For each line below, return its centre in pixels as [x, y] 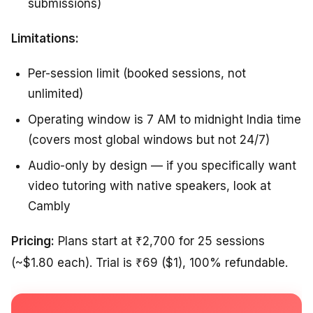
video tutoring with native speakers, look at [150, 186]
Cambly [49, 206]
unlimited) [56, 94]
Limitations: [45, 39]
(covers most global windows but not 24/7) [149, 140]
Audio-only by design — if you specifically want [162, 166]
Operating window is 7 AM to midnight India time [165, 120]
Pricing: [33, 241]
